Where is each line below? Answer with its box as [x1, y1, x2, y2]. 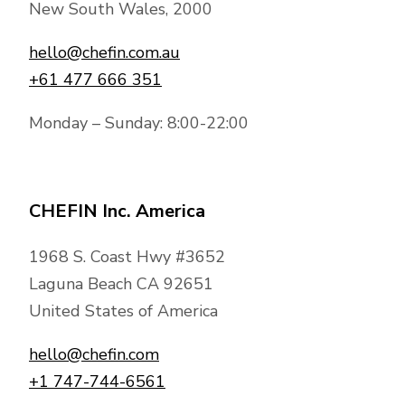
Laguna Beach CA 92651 [29, 273, 213, 296]
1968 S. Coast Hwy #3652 [29, 246, 225, 268]
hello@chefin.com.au [29, 42, 180, 64]
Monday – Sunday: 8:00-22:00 [29, 112, 249, 135]
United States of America [29, 300, 218, 323]
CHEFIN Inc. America [29, 199, 205, 224]
